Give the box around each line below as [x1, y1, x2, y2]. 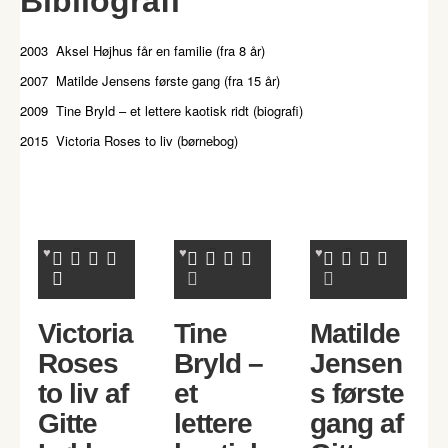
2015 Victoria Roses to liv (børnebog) [20, 130, 238, 150]
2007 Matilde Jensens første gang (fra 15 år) [20, 70, 284, 90]
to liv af [38, 377, 128, 409]
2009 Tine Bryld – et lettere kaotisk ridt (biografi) [20, 100, 307, 120]
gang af [309, 407, 403, 439]
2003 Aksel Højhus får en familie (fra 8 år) [20, 40, 269, 60]
